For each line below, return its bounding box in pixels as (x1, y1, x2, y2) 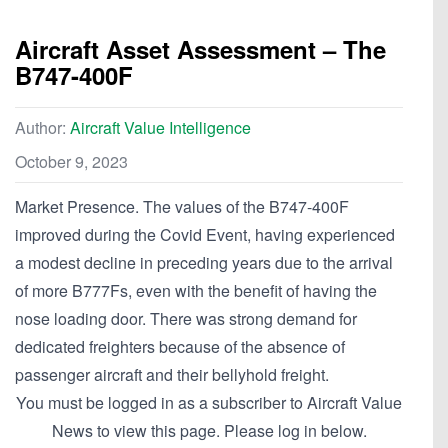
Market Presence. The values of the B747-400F (15, 195, 349, 219)
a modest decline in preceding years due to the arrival (15, 251, 393, 275)
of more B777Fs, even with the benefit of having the (15, 279, 377, 303)
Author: (15, 116, 70, 140)
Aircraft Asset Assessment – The (15, 32, 386, 67)
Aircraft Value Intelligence (70, 116, 251, 140)
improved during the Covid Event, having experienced (15, 223, 395, 247)
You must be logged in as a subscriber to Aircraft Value (16, 391, 402, 415)
